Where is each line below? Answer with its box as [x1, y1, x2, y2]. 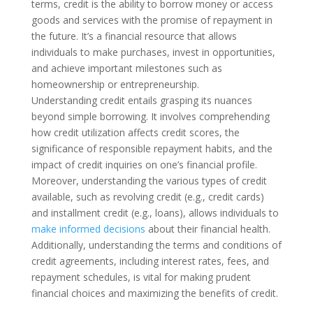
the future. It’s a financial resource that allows [31, 29, 237, 43]
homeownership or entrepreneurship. [31, 77, 199, 91]
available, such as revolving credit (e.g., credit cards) [31, 189, 264, 203]
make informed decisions [31, 221, 145, 235]
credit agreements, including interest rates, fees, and [31, 254, 269, 268]
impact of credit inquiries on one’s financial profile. [31, 157, 257, 171]
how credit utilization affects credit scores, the [31, 125, 240, 139]
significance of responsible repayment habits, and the [31, 141, 272, 155]
